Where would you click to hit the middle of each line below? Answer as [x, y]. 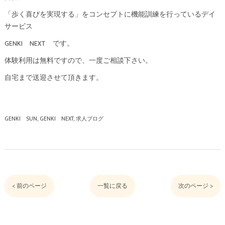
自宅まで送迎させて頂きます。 [53, 78]
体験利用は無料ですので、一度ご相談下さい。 [78, 61]
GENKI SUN [21, 119]
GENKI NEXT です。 [39, 44]
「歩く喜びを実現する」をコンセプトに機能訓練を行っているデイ [110, 15]
